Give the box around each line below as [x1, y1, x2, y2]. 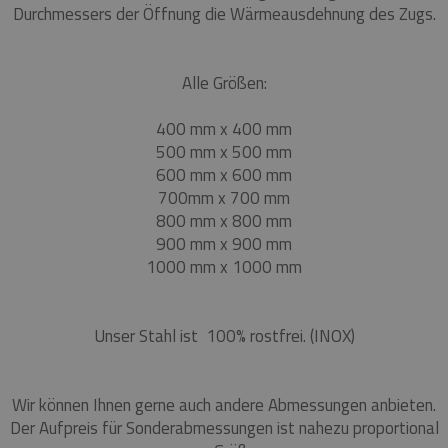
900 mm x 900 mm [156, 231, 292, 258]
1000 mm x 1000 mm [146, 254, 302, 281]
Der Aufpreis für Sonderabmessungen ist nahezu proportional [9, 415, 439, 442]
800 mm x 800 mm [156, 208, 292, 235]
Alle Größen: [181, 70, 267, 97]
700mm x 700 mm [158, 185, 290, 212]
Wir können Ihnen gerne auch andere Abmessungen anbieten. [12, 392, 436, 419]
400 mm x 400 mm [156, 116, 292, 143]
